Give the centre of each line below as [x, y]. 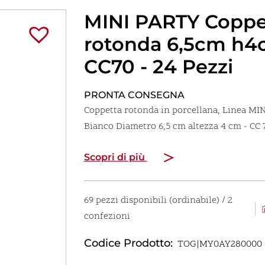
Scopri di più [115, 157]
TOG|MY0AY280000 [219, 245]
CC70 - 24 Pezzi [158, 67]
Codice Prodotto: [128, 243]
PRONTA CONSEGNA [134, 95]
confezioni [107, 217]
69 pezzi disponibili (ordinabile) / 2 [158, 201]
